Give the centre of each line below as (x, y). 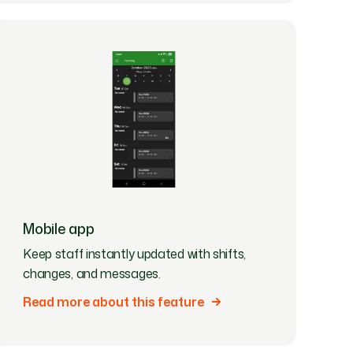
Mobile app (59, 228)
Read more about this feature (114, 301)
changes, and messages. (92, 273)
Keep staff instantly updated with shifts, (134, 253)
